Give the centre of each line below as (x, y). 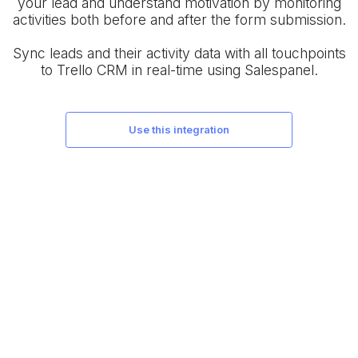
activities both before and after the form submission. (179, 20)
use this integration (183, 130)
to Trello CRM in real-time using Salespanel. (179, 70)
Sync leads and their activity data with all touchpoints (179, 54)
